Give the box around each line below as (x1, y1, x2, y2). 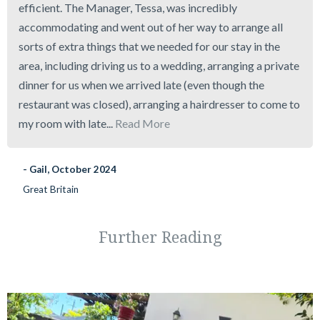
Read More (115, 116, 171, 131)
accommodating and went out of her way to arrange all (19, 20, 284, 34)
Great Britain (23, 184, 79, 196)
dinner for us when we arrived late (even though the (19, 78, 265, 92)
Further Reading (98, 226, 222, 248)
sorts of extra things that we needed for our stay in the (19, 39, 281, 54)
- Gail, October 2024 (23, 164, 117, 176)
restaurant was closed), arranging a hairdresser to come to (19, 97, 301, 111)
